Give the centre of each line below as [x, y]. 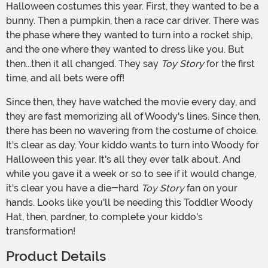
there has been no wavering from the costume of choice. [132, 131]
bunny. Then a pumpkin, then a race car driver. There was [133, 21]
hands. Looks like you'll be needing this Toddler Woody [130, 203]
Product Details [56, 257]
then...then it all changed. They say [83, 64]
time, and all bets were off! [65, 78]
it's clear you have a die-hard [74, 188]
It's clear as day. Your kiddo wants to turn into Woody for [133, 145]
